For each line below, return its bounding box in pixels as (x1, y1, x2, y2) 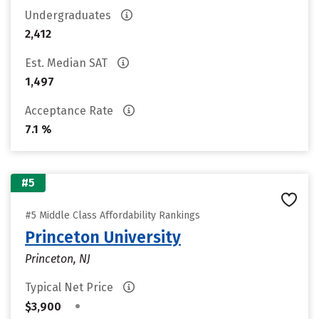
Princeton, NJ (25, 252, 90, 266)
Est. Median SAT (25, 56, 110, 70)
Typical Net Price (25, 281, 116, 294)
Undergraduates (25, 9, 114, 22)
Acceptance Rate (25, 104, 116, 117)
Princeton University (25, 227, 181, 247)
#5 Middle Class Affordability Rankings (25, 209, 200, 221)
